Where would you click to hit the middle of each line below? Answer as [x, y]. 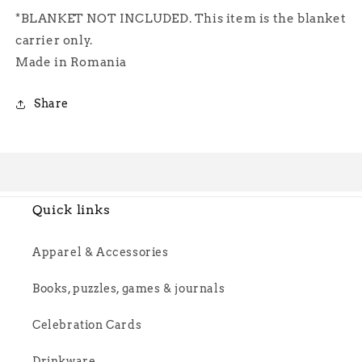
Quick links [72, 210]
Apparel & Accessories [101, 253]
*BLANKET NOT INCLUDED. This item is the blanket [181, 19]
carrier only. [56, 41]
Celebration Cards [87, 325]
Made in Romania [71, 63]
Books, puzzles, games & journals [129, 289]
